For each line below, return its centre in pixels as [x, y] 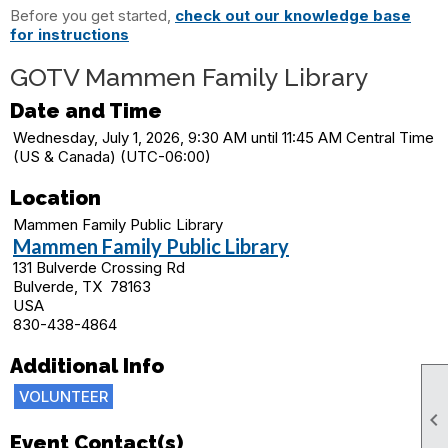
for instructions [69, 34]
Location [55, 198]
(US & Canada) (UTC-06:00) [112, 156]
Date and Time [86, 111]
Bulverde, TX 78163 [82, 286]
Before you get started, [92, 15]
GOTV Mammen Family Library [189, 77]
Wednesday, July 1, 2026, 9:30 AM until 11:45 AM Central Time [223, 137]
